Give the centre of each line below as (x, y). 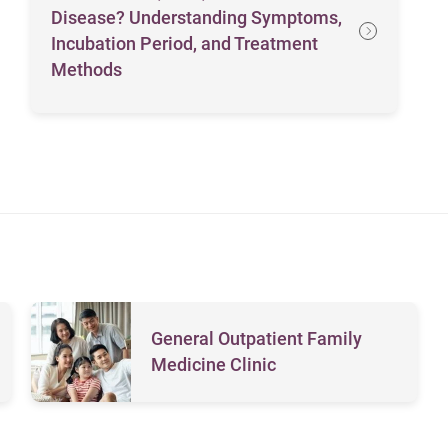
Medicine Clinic (213, 364)
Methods (86, 70)
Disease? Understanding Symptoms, (196, 18)
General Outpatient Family (256, 338)
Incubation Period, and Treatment (184, 44)
